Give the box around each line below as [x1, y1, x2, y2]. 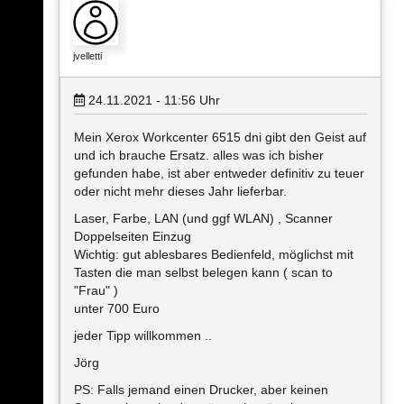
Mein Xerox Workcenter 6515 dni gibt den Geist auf [74, 130, 366, 144]
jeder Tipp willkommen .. [74, 328, 212, 343]
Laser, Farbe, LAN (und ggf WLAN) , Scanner [74, 211, 333, 225]
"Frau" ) [74, 283, 118, 298]
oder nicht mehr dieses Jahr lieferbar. [74, 184, 287, 198]
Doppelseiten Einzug [74, 229, 191, 243]
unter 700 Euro [74, 301, 160, 316]
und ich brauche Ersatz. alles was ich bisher [74, 148, 324, 162]
